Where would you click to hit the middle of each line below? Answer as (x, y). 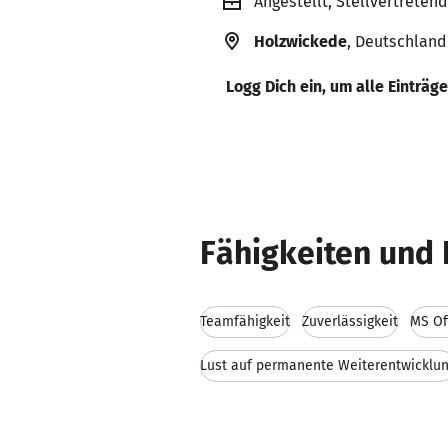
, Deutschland (396, 41)
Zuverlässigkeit (350, 321)
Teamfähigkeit (245, 321)
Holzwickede (300, 41)
